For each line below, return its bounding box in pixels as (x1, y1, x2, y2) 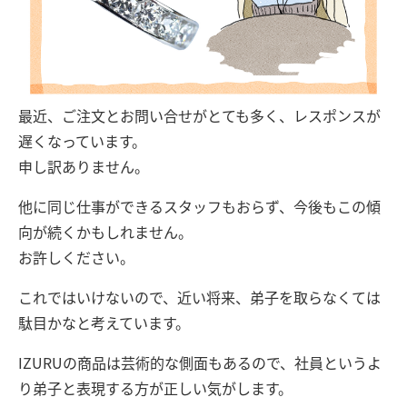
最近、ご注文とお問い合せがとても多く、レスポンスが (18, 104, 381, 126)
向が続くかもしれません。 (18, 221, 193, 243)
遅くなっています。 (18, 130, 146, 152)
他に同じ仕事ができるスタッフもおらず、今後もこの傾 (18, 195, 381, 217)
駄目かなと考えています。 (18, 312, 190, 333)
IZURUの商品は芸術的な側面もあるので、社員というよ (18, 352, 382, 373)
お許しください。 (18, 246, 134, 268)
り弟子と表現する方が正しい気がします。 (18, 377, 293, 399)
